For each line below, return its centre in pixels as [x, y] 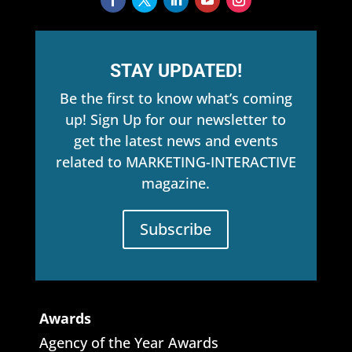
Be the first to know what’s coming [176, 98]
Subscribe [176, 229]
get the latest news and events [176, 140]
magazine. [176, 183]
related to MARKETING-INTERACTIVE [176, 161]
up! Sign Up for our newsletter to [176, 119]
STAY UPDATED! [176, 71]
